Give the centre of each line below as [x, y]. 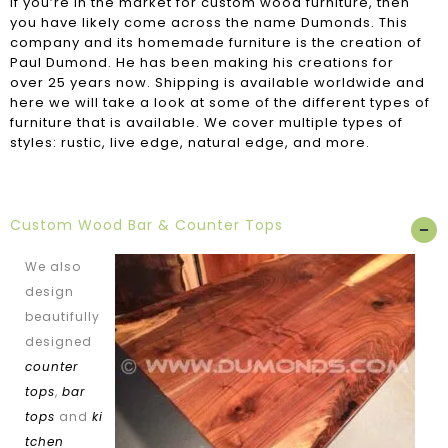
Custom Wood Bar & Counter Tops [146, 225]
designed [60, 342]
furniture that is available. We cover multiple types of [206, 122]
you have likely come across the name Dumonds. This [209, 22]
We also [53, 267]
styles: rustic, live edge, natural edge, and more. [190, 142]
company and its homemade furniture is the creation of [216, 42]
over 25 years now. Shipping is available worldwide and [217, 82]
